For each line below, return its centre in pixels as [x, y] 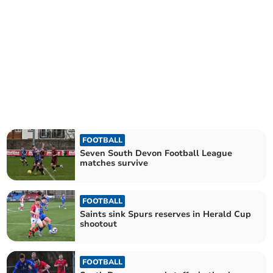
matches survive [114, 163]
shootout [99, 224]
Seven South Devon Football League [156, 153]
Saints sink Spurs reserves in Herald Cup [166, 214]
